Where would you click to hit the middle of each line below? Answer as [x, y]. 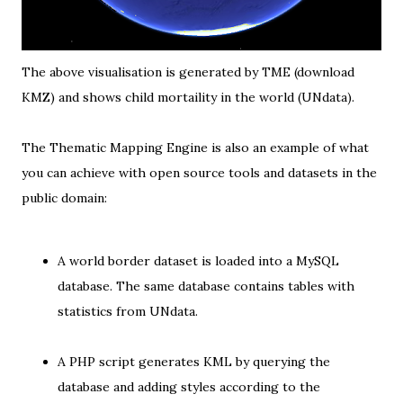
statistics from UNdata [126, 311]
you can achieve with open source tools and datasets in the [199, 173]
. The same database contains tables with [232, 286]
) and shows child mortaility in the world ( [176, 97]
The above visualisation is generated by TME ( [159, 72]
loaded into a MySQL [277, 261]
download [326, 72]
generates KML [185, 362]
